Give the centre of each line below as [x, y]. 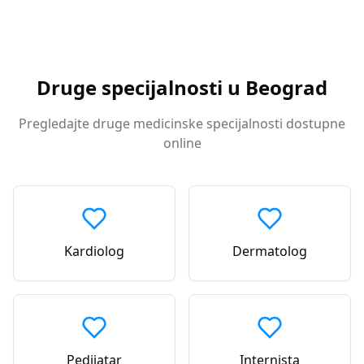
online [182, 143]
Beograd [286, 87]
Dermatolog [270, 251]
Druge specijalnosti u [139, 87]
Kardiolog [94, 251]
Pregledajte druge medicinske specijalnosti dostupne [182, 123]
